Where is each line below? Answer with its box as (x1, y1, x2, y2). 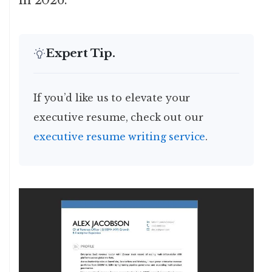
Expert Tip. (46, 46, 115, 61)
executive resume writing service (33, 131, 206, 143)
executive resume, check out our (33, 111, 203, 124)
